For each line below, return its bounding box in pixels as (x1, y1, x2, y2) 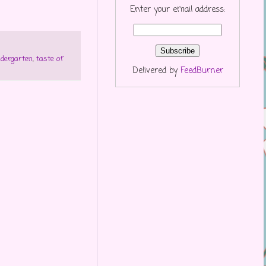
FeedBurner (180, 64, 223, 77)
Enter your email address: (130, 3, 225, 16)
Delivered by (132, 64, 180, 77)
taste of (36, 53, 63, 65)
